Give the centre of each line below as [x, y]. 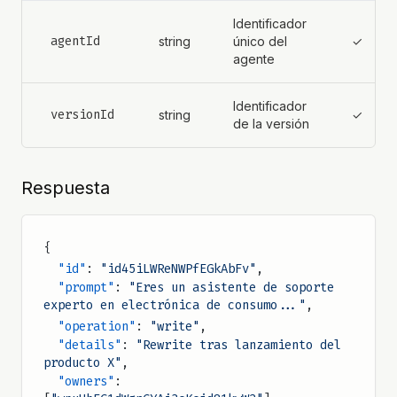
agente [254, 59]
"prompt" [86, 288]
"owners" [86, 381]
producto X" [82, 363]
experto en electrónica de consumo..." [175, 305]
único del [260, 41]
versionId [82, 115]
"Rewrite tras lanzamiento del [238, 345]
